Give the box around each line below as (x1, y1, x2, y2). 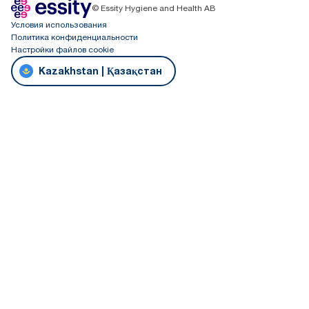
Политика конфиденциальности (11, 32, 138, 42)
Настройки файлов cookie (11, 44, 114, 54)
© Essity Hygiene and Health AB (92, 3, 215, 13)
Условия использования (11, 19, 107, 30)
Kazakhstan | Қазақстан (39, 65, 162, 77)
